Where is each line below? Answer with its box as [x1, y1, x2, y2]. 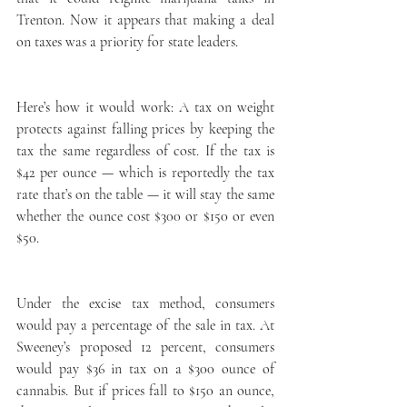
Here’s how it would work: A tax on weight [16, 97, 274, 116]
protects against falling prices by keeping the [16, 119, 274, 138]
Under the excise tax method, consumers [16, 293, 274, 313]
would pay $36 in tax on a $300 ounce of [16, 359, 274, 378]
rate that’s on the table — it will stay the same [16, 184, 274, 203]
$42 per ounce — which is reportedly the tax [16, 163, 274, 182]
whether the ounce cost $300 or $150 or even [16, 206, 274, 225]
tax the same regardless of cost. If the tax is [16, 141, 274, 160]
